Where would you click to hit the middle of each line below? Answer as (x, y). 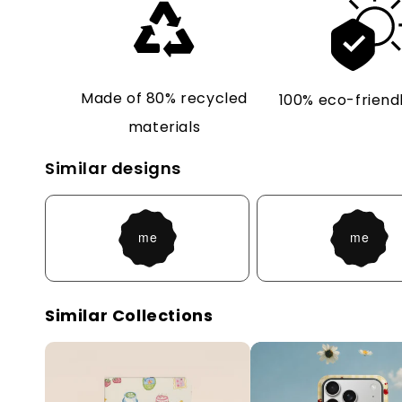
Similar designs (113, 168)
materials (164, 127)
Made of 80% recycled (165, 98)
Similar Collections (129, 315)
